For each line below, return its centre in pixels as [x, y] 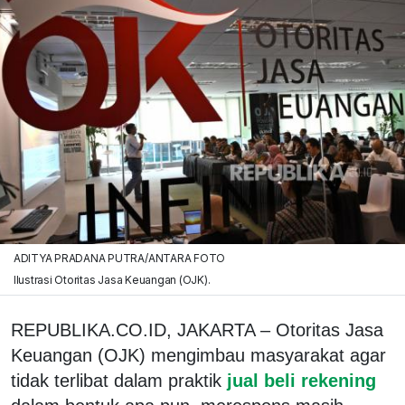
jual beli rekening [299, 380]
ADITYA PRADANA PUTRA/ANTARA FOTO [119, 258]
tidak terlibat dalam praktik [116, 380]
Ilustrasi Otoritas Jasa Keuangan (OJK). [112, 279]
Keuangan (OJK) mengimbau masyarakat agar [198, 355]
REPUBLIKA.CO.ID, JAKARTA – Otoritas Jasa [197, 330]
